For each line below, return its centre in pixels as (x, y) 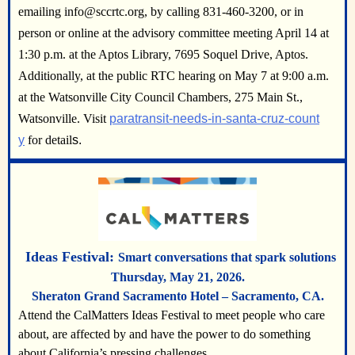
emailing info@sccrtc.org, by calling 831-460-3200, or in (161, 11)
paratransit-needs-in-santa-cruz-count (214, 118)
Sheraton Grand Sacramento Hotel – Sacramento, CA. (177, 296)
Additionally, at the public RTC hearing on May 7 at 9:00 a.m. (174, 76)
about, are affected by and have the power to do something (164, 334)
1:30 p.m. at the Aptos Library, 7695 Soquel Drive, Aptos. (163, 54)
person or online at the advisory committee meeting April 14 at (174, 33)
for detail (48, 140)
